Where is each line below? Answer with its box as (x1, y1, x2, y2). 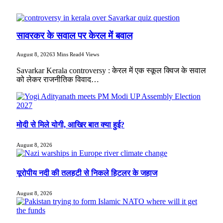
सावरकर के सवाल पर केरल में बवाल (16, 30, 132, 41)
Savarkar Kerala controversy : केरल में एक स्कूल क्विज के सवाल (16, 66, 206, 75)
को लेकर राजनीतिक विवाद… (16, 75, 99, 84)
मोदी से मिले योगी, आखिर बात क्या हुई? (16, 120, 124, 129)
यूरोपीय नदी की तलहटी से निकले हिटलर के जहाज (16, 168, 157, 177)
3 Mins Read (52, 51, 81, 57)
